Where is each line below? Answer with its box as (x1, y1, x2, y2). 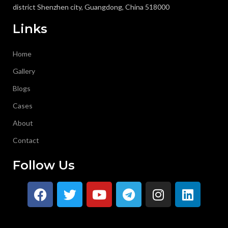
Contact (13, 136, 39, 145)
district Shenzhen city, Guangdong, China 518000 (13, 3, 169, 12)
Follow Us (13, 158, 75, 173)
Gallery (13, 67, 35, 76)
